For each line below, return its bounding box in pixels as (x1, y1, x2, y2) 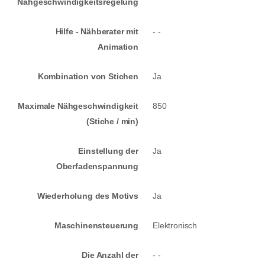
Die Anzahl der (82, 250, 138, 260)
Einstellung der (78, 146, 138, 156)
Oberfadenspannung (56, 161, 138, 172)
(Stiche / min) (86, 117, 138, 127)
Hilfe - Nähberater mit (55, 27, 138, 37)
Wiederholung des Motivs (37, 191, 138, 201)
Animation (98, 42, 138, 52)
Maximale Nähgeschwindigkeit (18, 101, 138, 111)
